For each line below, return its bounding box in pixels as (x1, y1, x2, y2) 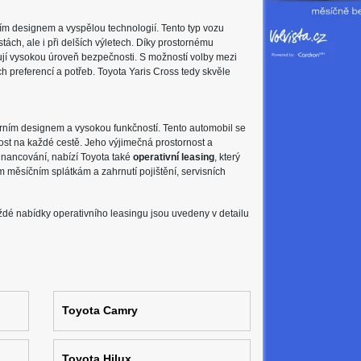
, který (214, 151, 240, 163)
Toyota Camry (61, 304, 138, 317)
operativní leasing (133, 151, 214, 163)
